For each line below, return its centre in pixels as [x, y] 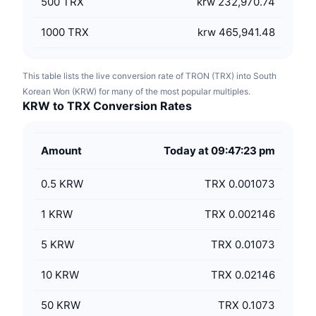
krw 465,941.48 [236, 32]
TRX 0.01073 [243, 244]
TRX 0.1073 [247, 305]
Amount [61, 151]
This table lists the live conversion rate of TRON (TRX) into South [150, 76]
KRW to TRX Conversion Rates [107, 106]
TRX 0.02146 [243, 275]
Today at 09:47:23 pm [219, 151]
